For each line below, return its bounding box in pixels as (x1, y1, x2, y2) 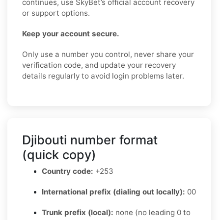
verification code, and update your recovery (22, 60, 176, 70)
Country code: (42, 166, 93, 176)
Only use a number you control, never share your (22, 49, 194, 59)
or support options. (22, 8, 90, 18)
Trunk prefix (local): (42, 207, 113, 217)
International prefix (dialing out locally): (42, 187, 185, 196)
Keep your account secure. (22, 28, 119, 38)
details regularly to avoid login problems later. (22, 71, 184, 81)
